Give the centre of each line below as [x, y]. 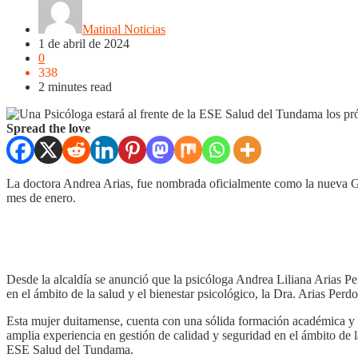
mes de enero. [41, 197]
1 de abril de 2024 [84, 43]
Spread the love [48, 128]
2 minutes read [75, 86]
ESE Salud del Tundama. [70, 349]
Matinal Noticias [124, 29]
